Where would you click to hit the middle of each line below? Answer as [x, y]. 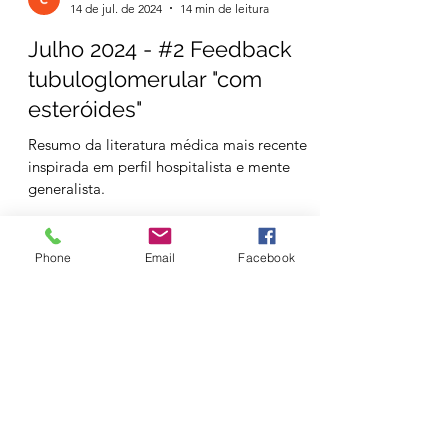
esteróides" [85, 383]
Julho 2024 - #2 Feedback [160, 323]
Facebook [266, 257]
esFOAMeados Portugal [134, 266]
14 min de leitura [224, 283]
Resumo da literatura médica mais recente [167, 419]
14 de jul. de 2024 [116, 283]
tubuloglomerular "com [145, 353]
